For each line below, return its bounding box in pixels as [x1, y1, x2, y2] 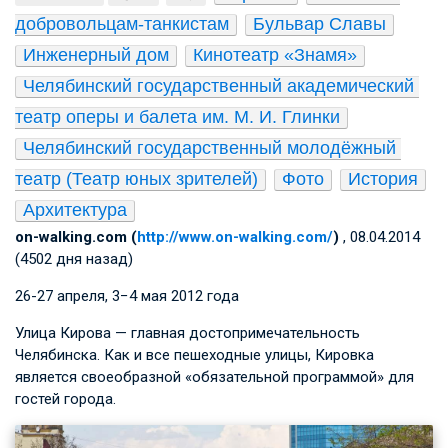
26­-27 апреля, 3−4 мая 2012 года [15, 286, 239, 305]
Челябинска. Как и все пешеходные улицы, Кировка [15, 345, 374, 364]
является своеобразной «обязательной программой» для [15, 367, 414, 386]
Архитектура [23, 199, 127, 220]
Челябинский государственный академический [23, 75, 414, 96]
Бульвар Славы [253, 13, 386, 34]
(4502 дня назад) [15, 249, 133, 268]
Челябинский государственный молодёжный [23, 137, 396, 158]
